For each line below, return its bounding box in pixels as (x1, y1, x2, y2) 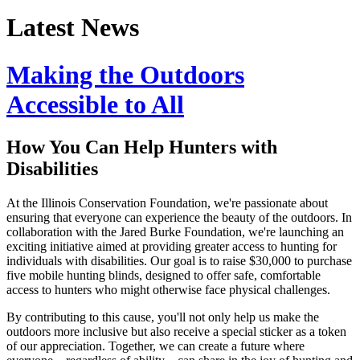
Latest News (6, 13, 139, 43)
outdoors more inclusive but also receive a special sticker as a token (6, 325, 346, 339)
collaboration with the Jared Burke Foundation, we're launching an (6, 225, 344, 239)
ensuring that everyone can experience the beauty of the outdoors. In (6, 211, 352, 225)
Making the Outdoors (6, 59, 244, 89)
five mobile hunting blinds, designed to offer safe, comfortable (6, 268, 321, 283)
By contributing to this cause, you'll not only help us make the (6, 310, 319, 325)
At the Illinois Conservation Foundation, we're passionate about (6, 196, 328, 211)
